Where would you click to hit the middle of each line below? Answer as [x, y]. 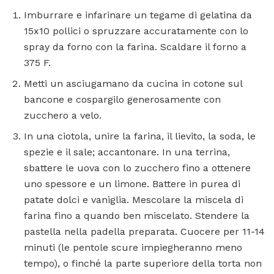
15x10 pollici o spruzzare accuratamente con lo [136, 31]
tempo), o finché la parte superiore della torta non [143, 263]
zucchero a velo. [63, 115]
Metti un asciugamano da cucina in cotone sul [133, 83]
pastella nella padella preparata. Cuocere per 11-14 [144, 231]
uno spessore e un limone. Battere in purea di [132, 183]
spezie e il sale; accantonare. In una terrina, [127, 152]
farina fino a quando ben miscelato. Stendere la [137, 215]
